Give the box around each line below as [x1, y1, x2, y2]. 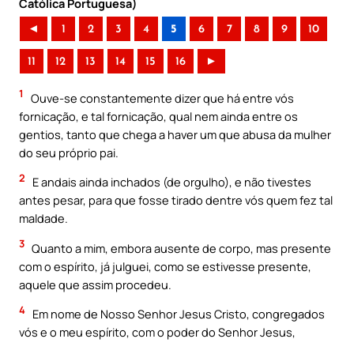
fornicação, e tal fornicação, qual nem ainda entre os [19, 107, 298, 124]
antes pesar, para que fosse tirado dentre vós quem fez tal [19, 192, 333, 209]
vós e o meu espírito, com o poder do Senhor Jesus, [19, 324, 296, 341]
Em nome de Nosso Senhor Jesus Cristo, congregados [30, 306, 325, 322]
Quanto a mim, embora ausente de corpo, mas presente [29, 239, 331, 256]
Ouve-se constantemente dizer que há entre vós [28, 89, 294, 106]
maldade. [19, 210, 68, 227]
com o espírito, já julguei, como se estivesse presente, [19, 258, 311, 274]
